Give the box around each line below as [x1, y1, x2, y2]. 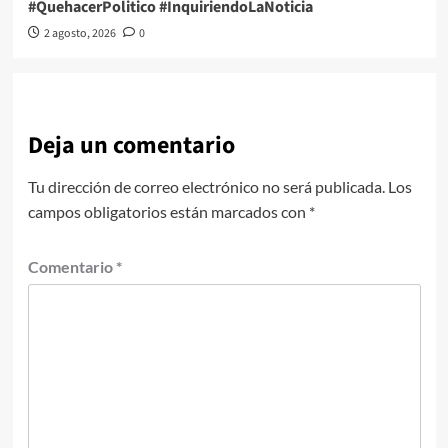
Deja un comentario [27, 128, 235, 164]
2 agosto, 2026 [43, 25, 116, 43]
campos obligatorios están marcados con [27, 202, 309, 222]
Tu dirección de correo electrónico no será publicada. [27, 177, 385, 197]
